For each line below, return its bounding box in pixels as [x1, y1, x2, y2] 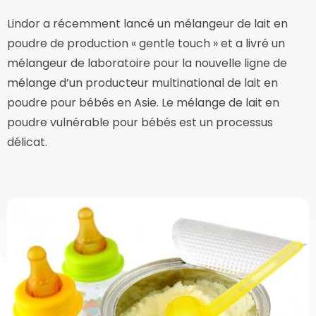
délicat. [7, 134, 47, 150]
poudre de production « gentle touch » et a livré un [7, 35, 285, 51]
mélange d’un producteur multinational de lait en [7, 75, 278, 91]
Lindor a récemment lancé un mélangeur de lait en [7, 16, 288, 32]
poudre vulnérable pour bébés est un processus [7, 114, 273, 130]
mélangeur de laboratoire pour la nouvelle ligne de [7, 55, 287, 71]
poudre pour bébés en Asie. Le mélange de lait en [7, 95, 279, 111]
